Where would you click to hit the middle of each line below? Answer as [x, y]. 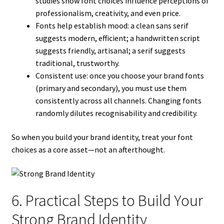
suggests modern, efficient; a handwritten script [117, 38]
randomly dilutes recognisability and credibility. [116, 113]
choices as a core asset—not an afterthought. [88, 149]
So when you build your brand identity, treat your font [102, 137]
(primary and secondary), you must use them [111, 88]
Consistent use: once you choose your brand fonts [119, 76]
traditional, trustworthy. [77, 63]
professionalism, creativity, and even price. [108, 13]
